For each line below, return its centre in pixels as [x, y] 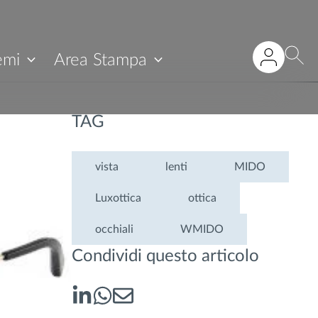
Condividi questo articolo [165, 256]
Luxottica [118, 198]
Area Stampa [101, 60]
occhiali [114, 229]
